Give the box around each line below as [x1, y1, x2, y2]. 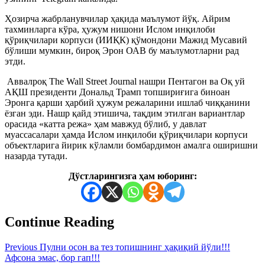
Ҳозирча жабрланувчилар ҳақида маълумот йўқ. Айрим [5, 13, 230, 24]
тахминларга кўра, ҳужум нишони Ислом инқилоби [5, 24, 215, 34]
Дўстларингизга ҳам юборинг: [68, 170, 197, 181]
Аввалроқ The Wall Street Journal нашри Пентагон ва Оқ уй [5, 76, 245, 86]
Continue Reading [5, 214, 114, 230]
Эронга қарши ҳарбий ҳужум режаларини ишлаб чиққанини [5, 97, 250, 108]
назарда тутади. [5, 150, 67, 161]
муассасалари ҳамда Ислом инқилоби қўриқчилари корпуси [5, 129, 248, 140]
